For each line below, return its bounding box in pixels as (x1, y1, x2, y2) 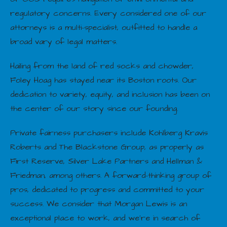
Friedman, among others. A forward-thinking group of (10, 169, 211, 181)
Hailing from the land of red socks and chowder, (10, 60, 194, 71)
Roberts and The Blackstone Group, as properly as (10, 141, 204, 153)
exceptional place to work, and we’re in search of (10, 212, 200, 223)
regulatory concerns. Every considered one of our (10, 7, 206, 19)
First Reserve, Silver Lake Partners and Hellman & (10, 155, 202, 167)
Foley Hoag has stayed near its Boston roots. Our (10, 74, 197, 86)
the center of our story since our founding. (10, 102, 178, 114)
